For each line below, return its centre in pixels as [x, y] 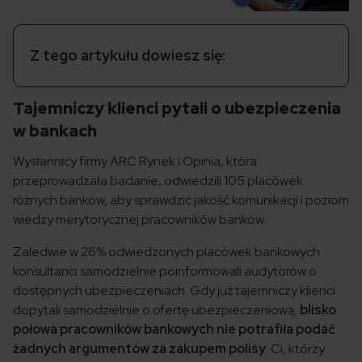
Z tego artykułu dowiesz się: [128, 56]
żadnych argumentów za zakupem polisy [139, 349]
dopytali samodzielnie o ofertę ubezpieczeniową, [156, 310]
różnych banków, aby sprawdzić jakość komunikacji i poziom [181, 200]
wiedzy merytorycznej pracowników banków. [139, 220]
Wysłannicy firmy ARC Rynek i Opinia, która [135, 162]
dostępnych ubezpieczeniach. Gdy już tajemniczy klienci [174, 291]
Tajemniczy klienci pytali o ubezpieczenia [177, 109]
